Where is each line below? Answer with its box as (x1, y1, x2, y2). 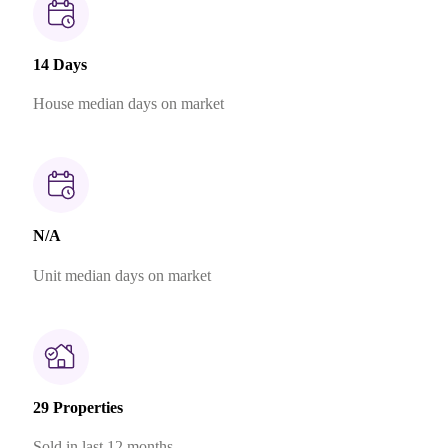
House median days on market (32, 95, 224, 113)
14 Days (32, 55, 87, 73)
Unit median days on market (32, 266, 211, 284)
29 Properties (32, 399, 123, 417)
